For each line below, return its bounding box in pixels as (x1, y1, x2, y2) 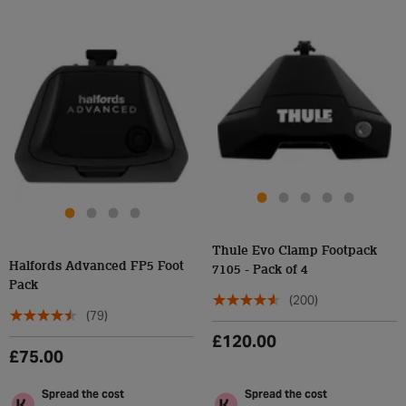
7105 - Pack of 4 (212, 264, 308, 276)
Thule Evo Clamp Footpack (212, 245, 377, 257)
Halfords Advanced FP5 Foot (9, 260, 184, 273)
